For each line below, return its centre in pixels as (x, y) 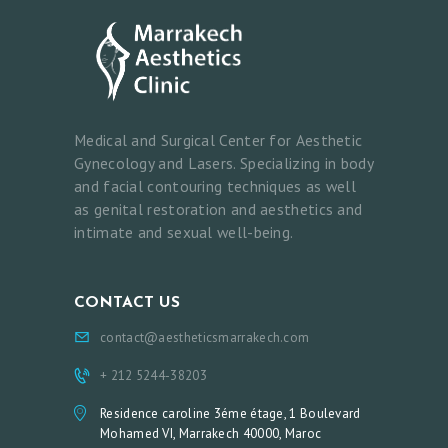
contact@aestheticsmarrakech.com (205, 338)
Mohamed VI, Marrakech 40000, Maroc (211, 434)
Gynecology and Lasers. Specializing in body (223, 162)
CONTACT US (127, 303)
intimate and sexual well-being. (184, 231)
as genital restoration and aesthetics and (218, 208)
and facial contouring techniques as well (215, 185)
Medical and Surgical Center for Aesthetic (218, 139)
